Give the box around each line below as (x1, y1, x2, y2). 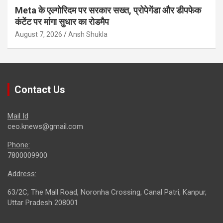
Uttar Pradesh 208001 (7, 198, 78, 207)
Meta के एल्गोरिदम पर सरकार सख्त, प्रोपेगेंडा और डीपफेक (15, 4, 201, 15)
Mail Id (7, 111, 28, 120)
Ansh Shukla (68, 30, 108, 38)
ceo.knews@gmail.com (7, 121, 83, 131)
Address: (7, 169, 36, 178)
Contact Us (14, 83, 65, 96)
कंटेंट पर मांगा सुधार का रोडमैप (15, 16, 109, 27)
